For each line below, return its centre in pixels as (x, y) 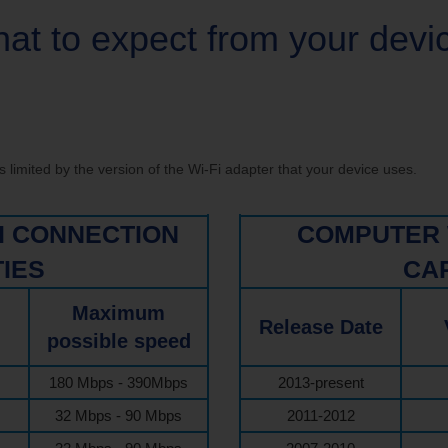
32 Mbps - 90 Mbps (118, 415)
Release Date (320, 327)
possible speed (118, 341)
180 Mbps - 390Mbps (118, 382)
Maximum (118, 313)
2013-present (320, 382)
